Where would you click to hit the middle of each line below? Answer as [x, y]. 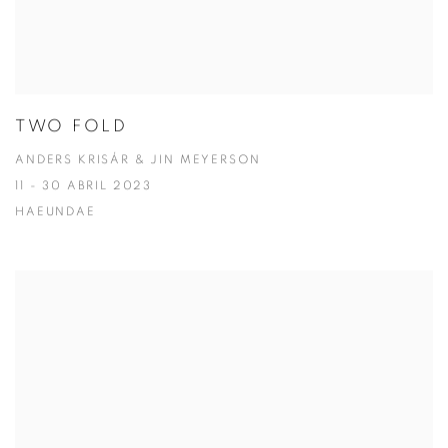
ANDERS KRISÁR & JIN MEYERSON [138, 161]
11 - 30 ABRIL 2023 [84, 187]
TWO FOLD [71, 127]
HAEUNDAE [55, 213]
